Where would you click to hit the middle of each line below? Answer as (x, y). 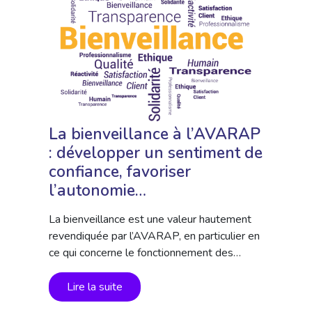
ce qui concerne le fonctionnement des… (145, 253)
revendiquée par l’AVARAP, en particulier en (154, 236)
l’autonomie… (97, 190)
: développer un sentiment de (156, 153)
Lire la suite (95, 287)
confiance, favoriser (120, 172)
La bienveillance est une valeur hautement (150, 219)
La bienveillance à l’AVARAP (155, 134)
